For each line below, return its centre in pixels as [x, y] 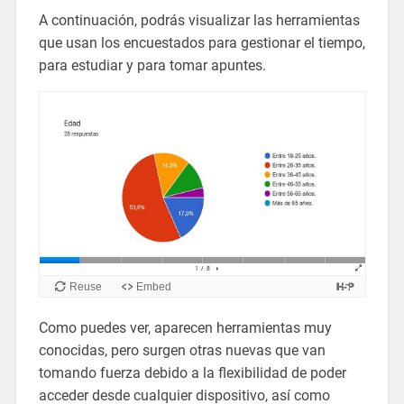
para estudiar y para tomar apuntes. [152, 65]
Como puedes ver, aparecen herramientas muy [185, 327]
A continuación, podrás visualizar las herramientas [199, 20]
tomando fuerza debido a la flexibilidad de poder [192, 372]
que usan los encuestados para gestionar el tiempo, [202, 42]
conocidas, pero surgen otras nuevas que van [182, 350]
